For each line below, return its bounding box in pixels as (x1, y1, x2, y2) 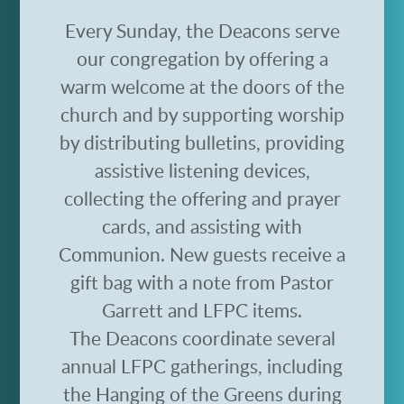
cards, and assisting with (102, 217, 302, 237)
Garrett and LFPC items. (102, 301, 302, 321)
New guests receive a (170, 245, 345, 265)
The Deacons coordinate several (69, 329, 335, 349)
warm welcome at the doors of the (60, 78, 344, 97)
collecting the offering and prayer (63, 189, 341, 209)
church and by (60, 106, 182, 125)
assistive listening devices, (94, 161, 310, 181)
